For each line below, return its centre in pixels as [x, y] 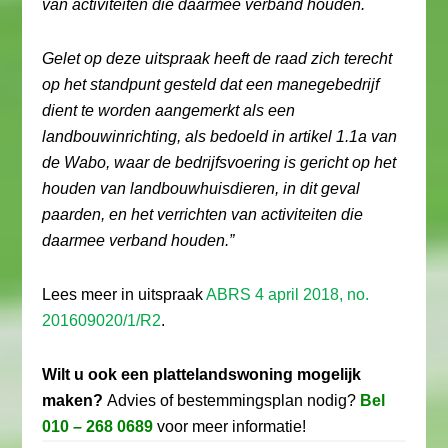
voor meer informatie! [230, 426]
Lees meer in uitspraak [124, 294]
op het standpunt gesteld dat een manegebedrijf [211, 84]
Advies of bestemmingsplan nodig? [232, 400]
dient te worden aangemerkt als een [169, 110]
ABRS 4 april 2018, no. [288, 294]
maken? [73, 400]
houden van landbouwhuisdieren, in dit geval [201, 188]
